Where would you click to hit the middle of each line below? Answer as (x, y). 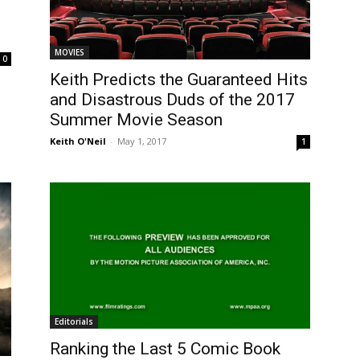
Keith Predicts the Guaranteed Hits (179, 79)
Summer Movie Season (136, 119)
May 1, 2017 (142, 141)
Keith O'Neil (78, 141)
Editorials (74, 322)
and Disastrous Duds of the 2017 (172, 99)
